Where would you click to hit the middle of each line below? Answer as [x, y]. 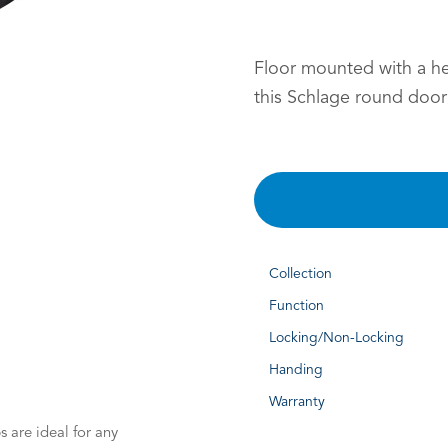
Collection [300, 273]
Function [296, 305]
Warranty [297, 401]
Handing [296, 369]
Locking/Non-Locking [336, 337]
